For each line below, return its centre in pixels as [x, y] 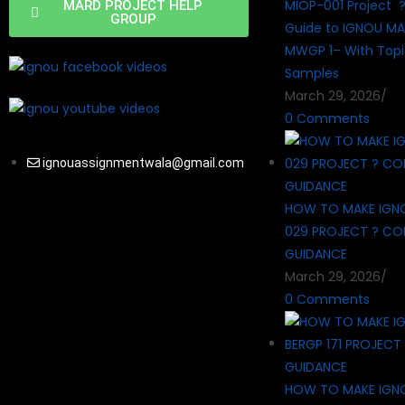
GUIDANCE [316, 254]
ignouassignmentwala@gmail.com [143, 162]
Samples [312, 73]
